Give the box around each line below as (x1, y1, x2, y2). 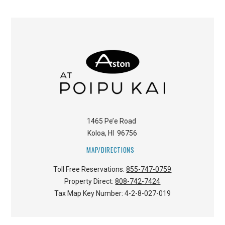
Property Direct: (64, 177, 116, 186)
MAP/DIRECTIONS (86, 144, 135, 155)
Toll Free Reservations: (53, 165, 127, 174)
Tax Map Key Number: (54, 189, 125, 198)
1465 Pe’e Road (87, 117, 137, 126)
